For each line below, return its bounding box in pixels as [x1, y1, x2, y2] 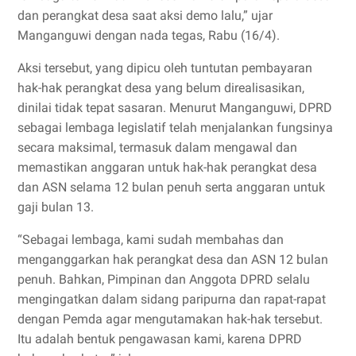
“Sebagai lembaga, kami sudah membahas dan [17, 231, 284, 247]
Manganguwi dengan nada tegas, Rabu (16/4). [17, 27, 280, 43]
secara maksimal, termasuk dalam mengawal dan [17, 139, 297, 155]
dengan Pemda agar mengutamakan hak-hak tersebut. [17, 311, 323, 327]
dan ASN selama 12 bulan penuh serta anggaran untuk [17, 179, 325, 195]
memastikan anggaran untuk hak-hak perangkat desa [17, 159, 317, 175]
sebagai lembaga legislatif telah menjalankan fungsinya [17, 119, 333, 135]
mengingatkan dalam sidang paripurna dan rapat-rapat [17, 291, 326, 307]
